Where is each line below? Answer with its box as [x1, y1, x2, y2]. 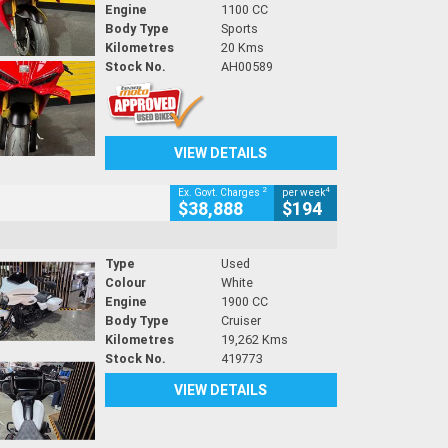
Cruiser [220, 311, 261, 329]
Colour [104, 273, 146, 291]
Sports [220, 19, 258, 37]
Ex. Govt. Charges [178, 186, 262, 200]
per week [282, 186, 325, 200]
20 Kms [220, 38, 264, 56]
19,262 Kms [220, 330, 288, 348]
